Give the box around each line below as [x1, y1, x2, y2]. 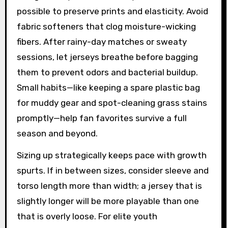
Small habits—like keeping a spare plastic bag [16, 82, 200, 93]
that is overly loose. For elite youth [16, 211, 157, 221]
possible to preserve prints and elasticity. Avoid [16, 6, 208, 16]
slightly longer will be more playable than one [16, 195, 199, 206]
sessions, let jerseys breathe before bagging [16, 51, 198, 62]
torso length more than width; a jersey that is [16, 180, 202, 191]
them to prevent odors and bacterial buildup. [16, 67, 198, 77]
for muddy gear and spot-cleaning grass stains [16, 97, 207, 108]
